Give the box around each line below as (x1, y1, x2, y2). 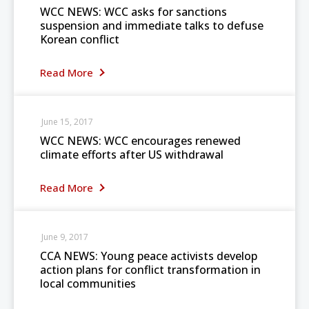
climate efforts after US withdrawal (40, 147, 223, 162)
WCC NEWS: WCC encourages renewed (40, 133, 241, 148)
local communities (40, 276, 136, 291)
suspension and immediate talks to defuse (40, 18, 263, 33)
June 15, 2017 (41, 116, 93, 128)
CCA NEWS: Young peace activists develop (40, 248, 257, 263)
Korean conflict (40, 32, 119, 47)
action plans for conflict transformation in (40, 262, 261, 277)
